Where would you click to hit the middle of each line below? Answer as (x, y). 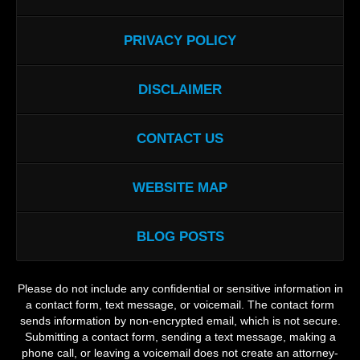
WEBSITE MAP (180, 187)
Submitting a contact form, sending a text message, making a (180, 337)
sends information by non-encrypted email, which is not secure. (180, 321)
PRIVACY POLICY (180, 40)
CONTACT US (180, 138)
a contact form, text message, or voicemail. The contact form (180, 305)
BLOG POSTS (180, 236)
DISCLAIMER (180, 89)
